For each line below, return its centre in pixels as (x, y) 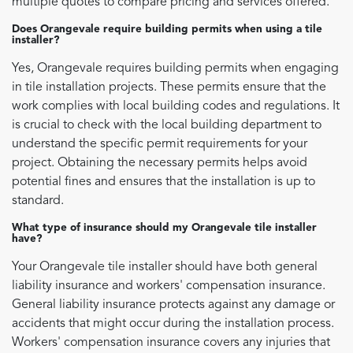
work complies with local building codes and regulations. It (176, 107)
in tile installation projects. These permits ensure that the (169, 88)
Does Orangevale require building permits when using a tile (167, 30)
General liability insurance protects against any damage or (173, 305)
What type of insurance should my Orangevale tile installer (164, 229)
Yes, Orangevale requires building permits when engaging (175, 69)
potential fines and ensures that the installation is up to (163, 182)
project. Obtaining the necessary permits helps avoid (160, 163)
